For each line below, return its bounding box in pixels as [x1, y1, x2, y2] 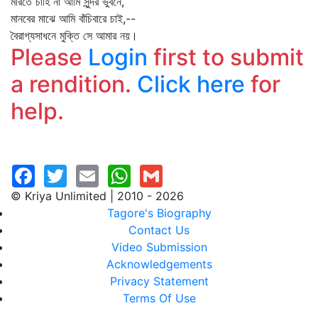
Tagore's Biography [106, 206, 212, 220]
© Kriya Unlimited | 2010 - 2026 [11, 189, 184, 203]
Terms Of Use [122, 291, 196, 305]
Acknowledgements [106, 257, 212, 271]
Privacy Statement [109, 274, 209, 288]
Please [11, 43, 88, 71]
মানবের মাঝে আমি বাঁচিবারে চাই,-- [11, 11, 136, 26]
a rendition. [11, 70, 137, 98]
